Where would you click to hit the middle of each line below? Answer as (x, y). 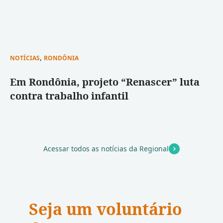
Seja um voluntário (106, 209)
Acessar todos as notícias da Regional (106, 149)
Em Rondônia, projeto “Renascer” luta (105, 82)
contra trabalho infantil (69, 96)
